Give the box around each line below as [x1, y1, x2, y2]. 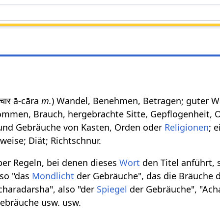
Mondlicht [32, 169, 75, 182]
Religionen [165, 121, 209, 133]
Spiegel [97, 183, 128, 195]
